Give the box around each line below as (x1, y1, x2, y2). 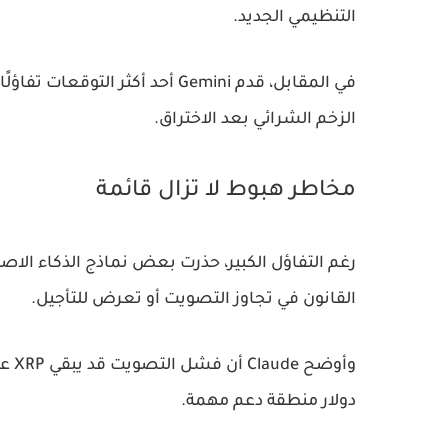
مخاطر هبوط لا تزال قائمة (96, 180, 356, 205)
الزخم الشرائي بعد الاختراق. (154, 111, 356, 130)
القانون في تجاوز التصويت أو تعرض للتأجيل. (31, 291, 356, 310)
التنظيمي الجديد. (233, 9, 356, 28)
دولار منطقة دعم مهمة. (181, 393, 356, 412)
